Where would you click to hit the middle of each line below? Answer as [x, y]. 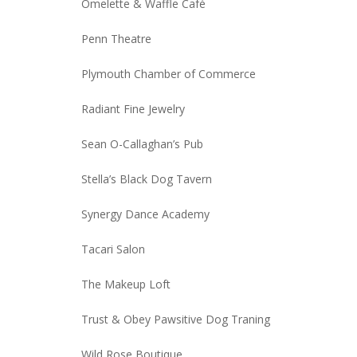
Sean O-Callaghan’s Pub [142, 144]
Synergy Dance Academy [145, 214]
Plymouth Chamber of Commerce [169, 74]
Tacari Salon [113, 249]
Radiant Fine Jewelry [133, 109]
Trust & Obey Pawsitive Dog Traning [176, 320]
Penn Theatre [116, 39]
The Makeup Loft [126, 284]
